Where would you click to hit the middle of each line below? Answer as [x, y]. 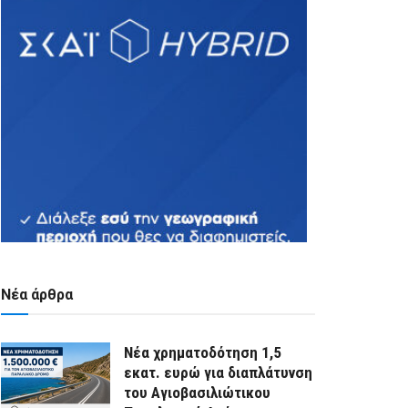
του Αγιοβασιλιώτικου [197, 393]
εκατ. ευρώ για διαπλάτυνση [218, 373]
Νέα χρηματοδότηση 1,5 [203, 353]
